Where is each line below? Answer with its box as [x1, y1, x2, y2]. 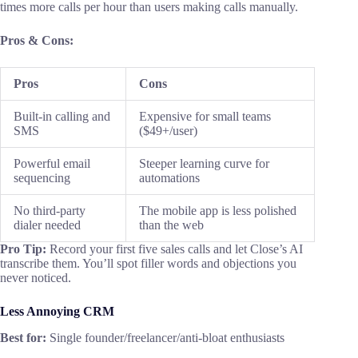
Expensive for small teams [139, 109, 271, 124]
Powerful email [14, 157, 90, 171]
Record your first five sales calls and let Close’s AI [50, 242, 303, 257]
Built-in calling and [14, 109, 110, 124]
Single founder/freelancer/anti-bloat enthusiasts [50, 331, 284, 345]
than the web [139, 218, 204, 233]
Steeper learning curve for [139, 157, 269, 171]
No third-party [14, 204, 86, 218]
